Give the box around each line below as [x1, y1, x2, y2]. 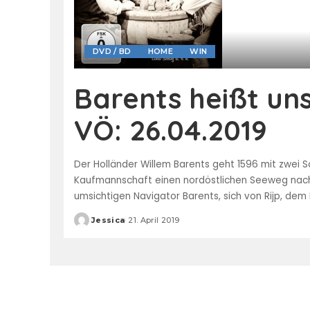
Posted [73, 220, 107, 230]
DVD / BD [93, 46, 131, 56]
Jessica [91, 215, 125, 225]
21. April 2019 [128, 215, 180, 225]
